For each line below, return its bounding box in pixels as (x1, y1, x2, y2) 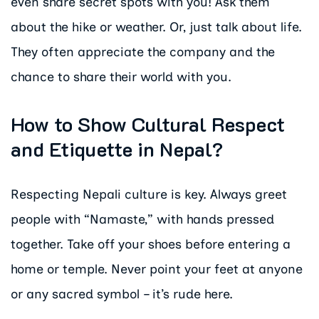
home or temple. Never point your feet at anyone (11, 261, 303, 278)
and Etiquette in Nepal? (11, 135, 223, 162)
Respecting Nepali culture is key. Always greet (11, 187, 287, 203)
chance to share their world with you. (11, 69, 231, 85)
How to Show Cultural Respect (11, 110, 285, 137)
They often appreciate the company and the (11, 44, 275, 61)
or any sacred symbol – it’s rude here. (11, 286, 233, 303)
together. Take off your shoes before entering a (11, 236, 291, 253)
